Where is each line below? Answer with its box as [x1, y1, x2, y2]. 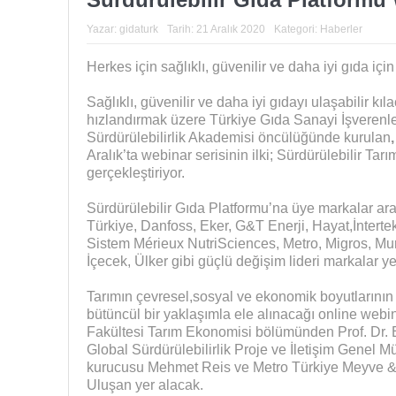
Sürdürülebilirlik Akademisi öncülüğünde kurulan [86, 129, 391, 145]
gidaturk [118, 22, 158, 35]
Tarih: [166, 22, 196, 35]
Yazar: [86, 22, 119, 35]
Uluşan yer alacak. [86, 377, 203, 392]
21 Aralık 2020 [195, 22, 265, 35]
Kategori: [273, 22, 320, 35]
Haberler [319, 22, 362, 35]
